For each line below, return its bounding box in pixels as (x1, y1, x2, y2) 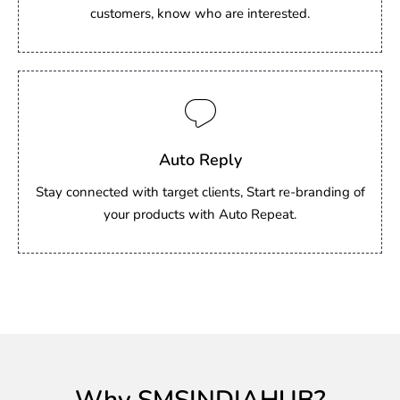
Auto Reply (158, 148, 242, 171)
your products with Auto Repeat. (104, 205, 296, 223)
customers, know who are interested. (90, 4, 310, 22)
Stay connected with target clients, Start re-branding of (35, 183, 365, 201)
